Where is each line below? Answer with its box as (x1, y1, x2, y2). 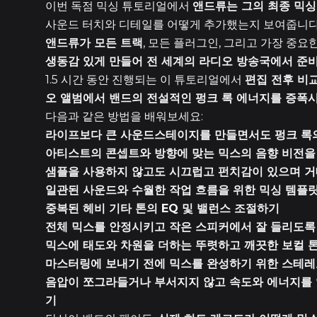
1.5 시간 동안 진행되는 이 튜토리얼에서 (45, 73, 245, 86)
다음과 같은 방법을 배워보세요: (45, 110, 203, 123)
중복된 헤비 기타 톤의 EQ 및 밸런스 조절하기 (45, 202, 279, 215)
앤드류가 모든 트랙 (45, 36, 143, 50)
